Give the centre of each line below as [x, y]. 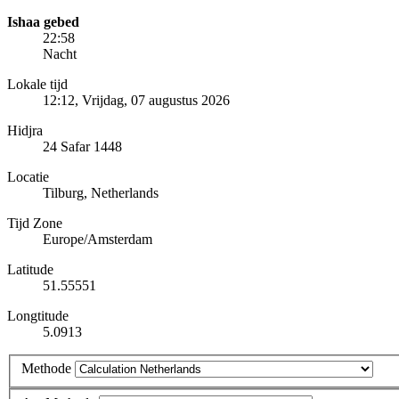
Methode [46, 369]
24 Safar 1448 [82, 146]
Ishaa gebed [43, 21]
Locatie [28, 176]
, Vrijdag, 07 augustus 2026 [152, 100]
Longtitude [38, 315]
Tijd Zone [35, 223]
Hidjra [25, 130]
